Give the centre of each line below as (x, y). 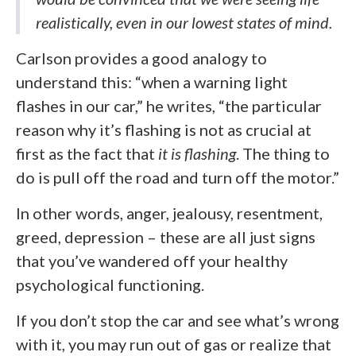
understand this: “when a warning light (152, 82)
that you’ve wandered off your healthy (152, 261)
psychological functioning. (110, 284)
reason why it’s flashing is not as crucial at (164, 130)
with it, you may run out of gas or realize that (174, 344)
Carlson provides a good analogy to (141, 58)
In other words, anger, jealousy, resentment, (169, 213)
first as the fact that (87, 153)
